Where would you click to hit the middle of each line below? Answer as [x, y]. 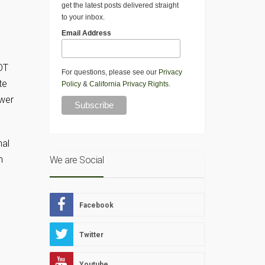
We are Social [76, 160]
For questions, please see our [110, 72]
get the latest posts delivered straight [120, 6]
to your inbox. [83, 17]
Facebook [96, 206]
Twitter [91, 235]
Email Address [86, 33]
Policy [71, 84]
